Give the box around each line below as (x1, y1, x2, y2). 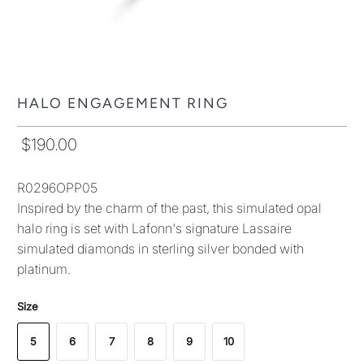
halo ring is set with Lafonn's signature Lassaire (17, 219, 292, 236)
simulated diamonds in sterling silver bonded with (17, 240, 305, 257)
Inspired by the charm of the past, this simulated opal (17, 199, 323, 216)
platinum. (17, 260, 71, 277)
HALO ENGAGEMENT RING (17, 93, 229, 111)
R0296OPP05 (17, 179, 98, 196)
